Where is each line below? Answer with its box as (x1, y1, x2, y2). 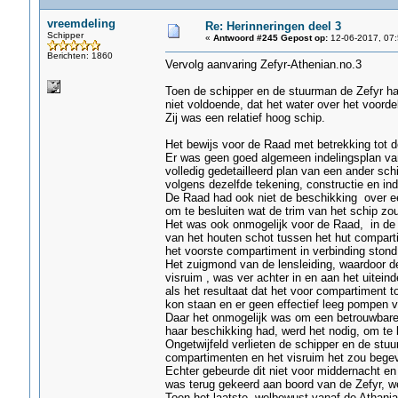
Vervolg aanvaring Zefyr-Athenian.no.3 (164, 58, 362, 71)
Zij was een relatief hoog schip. (164, 111, 325, 124)
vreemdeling (46, 17, 115, 30)
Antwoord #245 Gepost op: (212, 33, 328, 43)
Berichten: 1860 (46, 51, 113, 60)
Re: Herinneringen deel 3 (204, 20, 341, 33)
